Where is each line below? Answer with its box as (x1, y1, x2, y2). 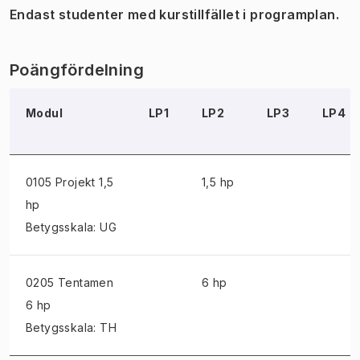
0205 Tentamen (26, 275, 114, 289)
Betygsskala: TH (26, 320, 117, 334)
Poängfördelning (10, 59, 144, 80)
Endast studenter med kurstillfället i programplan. (10, 6, 339, 22)
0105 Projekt (26, 174, 96, 189)
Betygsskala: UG (26, 219, 117, 234)
